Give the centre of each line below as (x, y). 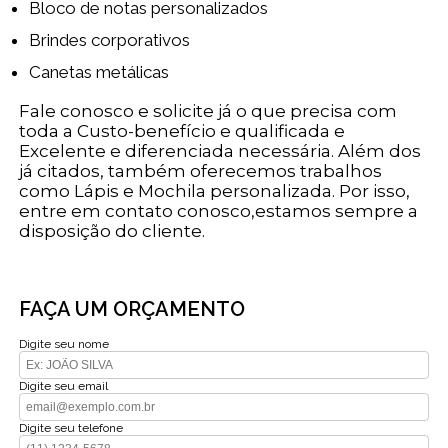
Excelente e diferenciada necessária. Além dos (220, 151)
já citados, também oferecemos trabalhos (201, 171)
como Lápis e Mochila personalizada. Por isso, (215, 191)
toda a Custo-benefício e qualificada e (182, 131)
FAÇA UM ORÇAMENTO (132, 309)
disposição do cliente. (112, 231)
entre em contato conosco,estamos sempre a (219, 211)
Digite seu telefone (71, 428)
